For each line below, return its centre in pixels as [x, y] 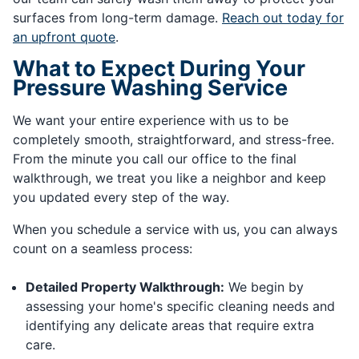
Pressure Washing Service [150, 88]
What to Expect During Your [159, 69]
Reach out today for [283, 18]
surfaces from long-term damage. [117, 18]
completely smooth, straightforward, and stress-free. [173, 140]
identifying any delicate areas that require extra [170, 326]
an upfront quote [64, 37]
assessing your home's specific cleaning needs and [180, 307]
